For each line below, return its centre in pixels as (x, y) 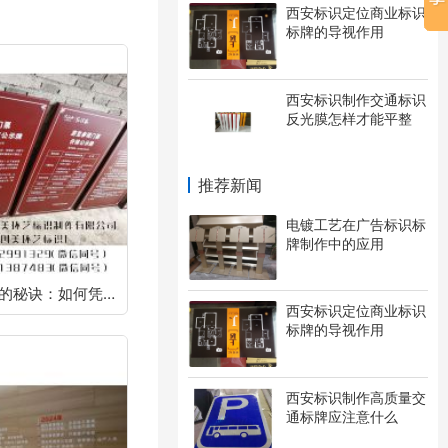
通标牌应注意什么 (342, 416)
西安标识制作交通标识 (356, 99)
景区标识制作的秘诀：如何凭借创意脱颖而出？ (109, 294)
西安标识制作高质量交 (356, 397)
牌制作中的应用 (335, 243)
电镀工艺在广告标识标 (356, 224)
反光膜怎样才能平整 (349, 118)
